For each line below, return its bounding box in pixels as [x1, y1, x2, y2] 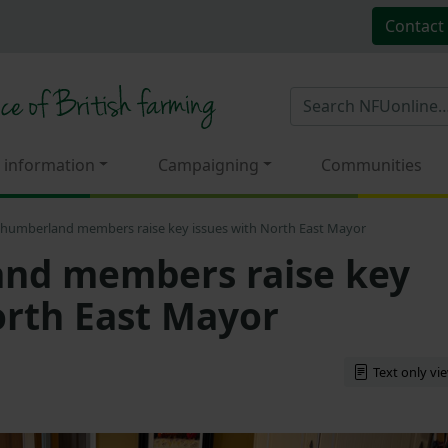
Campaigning [157, 153, 259, 176]
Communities [321, 153, 423, 176]
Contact [384, 14, 444, 37]
